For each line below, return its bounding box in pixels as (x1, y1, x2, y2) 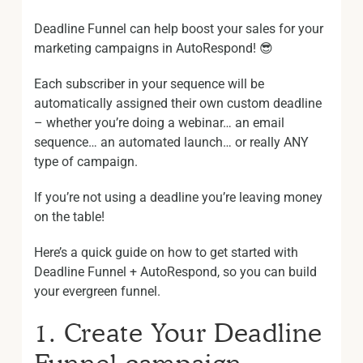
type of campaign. (34, 154, 138, 169)
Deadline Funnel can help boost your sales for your (34, 21, 323, 36)
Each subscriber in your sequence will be (34, 76, 264, 92)
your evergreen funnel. (34, 284, 160, 299)
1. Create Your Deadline (34, 317, 322, 348)
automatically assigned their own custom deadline (34, 96, 322, 111)
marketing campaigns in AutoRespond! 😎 (34, 41, 273, 56)
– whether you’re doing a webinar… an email (34, 115, 284, 130)
